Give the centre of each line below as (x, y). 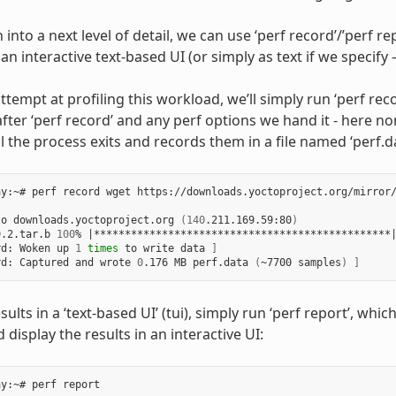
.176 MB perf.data (198, 263)
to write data (164, 249)
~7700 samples (301, 263)
